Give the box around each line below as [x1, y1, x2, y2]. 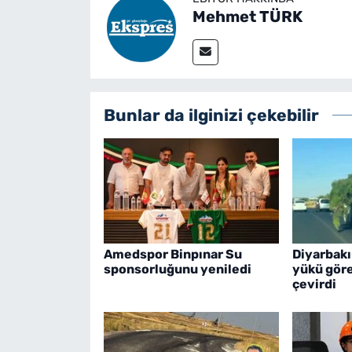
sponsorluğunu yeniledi [103, 262, 251, 277]
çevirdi [291, 277, 336, 292]
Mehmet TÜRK [192, 7, 302, 27]
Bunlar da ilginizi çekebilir [103, 105, 319, 126]
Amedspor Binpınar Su [103, 247, 242, 262]
